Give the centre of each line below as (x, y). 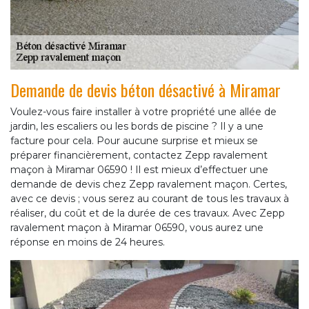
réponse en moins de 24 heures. (88, 242)
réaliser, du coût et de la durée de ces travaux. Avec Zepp (148, 213)
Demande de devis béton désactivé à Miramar (146, 89)
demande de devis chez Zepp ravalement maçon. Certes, (149, 184)
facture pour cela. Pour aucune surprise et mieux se (134, 140)
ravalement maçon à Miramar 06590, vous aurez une (137, 227)
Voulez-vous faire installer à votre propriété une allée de (143, 111)
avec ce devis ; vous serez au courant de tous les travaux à (150, 198)
